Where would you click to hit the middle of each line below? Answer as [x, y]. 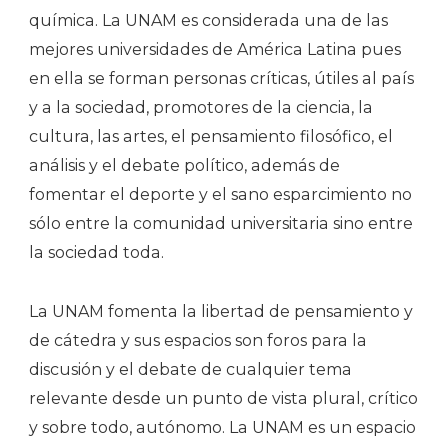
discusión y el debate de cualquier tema [190, 369]
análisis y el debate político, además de [184, 165]
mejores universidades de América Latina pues [215, 49]
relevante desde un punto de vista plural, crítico [223, 398]
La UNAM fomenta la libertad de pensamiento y [221, 311]
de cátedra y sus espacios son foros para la [198, 340]
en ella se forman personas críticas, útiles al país [221, 78]
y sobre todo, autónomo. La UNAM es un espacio [222, 427]
